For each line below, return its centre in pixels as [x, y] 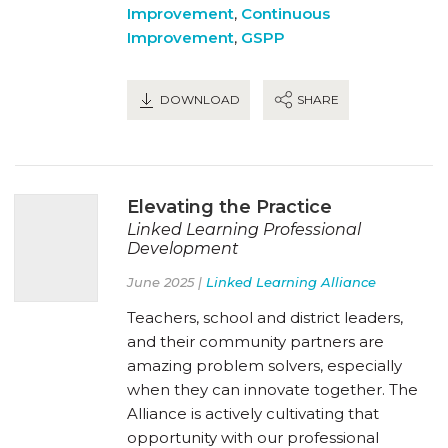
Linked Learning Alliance [291, 281]
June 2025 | [166, 281]
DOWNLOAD [198, 99]
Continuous [285, 13]
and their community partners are [255, 341]
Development [183, 248]
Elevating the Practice [229, 206]
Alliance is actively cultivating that [253, 413]
